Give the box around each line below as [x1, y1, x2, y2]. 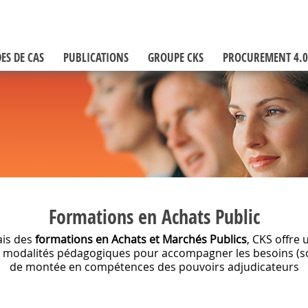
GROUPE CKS [148, 49, 203, 65]
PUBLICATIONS [63, 49, 129, 65]
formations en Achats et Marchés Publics [35, 232, 247, 247]
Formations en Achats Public [48, 203, 260, 230]
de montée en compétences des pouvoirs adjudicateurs [9, 259, 299, 274]
